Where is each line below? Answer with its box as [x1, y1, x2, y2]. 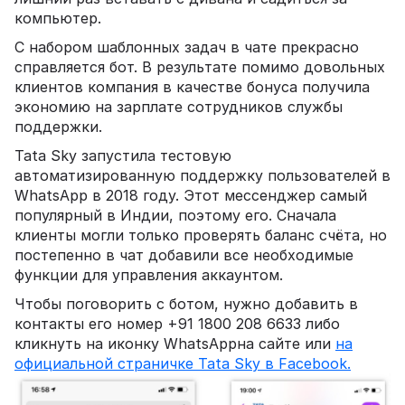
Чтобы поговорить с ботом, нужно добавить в [14, 294, 358, 313]
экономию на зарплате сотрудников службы [14, 97, 343, 116]
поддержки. [14, 117, 107, 136]
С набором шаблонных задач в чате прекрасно [14, 37, 359, 56]
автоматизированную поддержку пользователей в [14, 165, 391, 184]
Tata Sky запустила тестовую [14, 146, 231, 165]
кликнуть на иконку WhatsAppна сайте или [14, 334, 335, 353]
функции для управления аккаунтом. [14, 265, 287, 284]
